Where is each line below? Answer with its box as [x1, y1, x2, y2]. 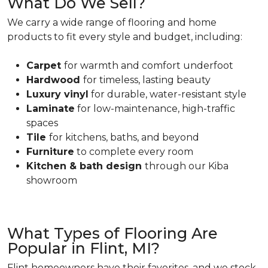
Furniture [26, 146, 74, 158]
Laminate [26, 103, 75, 115]
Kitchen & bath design [26, 160, 145, 172]
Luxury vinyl [26, 89, 89, 100]
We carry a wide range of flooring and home [7, 17, 217, 29]
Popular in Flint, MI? [7, 239, 160, 258]
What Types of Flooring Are [7, 224, 218, 243]
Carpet [26, 60, 64, 72]
